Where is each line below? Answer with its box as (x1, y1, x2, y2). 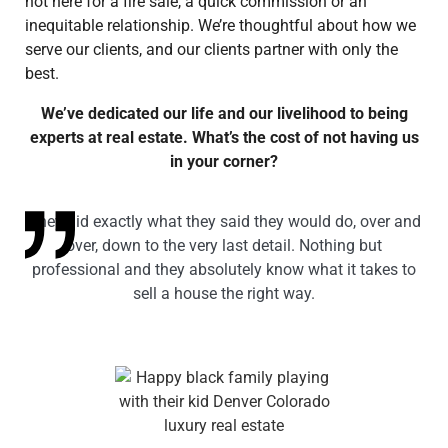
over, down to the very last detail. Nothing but (66, 236, 382, 256)
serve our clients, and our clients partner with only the (25, 40, 398, 60)
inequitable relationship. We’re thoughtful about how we (25, 16, 416, 36)
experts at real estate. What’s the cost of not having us (29, 128, 419, 148)
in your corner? (170, 152, 278, 172)
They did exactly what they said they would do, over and (27, 212, 421, 232)
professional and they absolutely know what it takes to (32, 260, 416, 280)
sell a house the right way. (133, 284, 315, 304)
